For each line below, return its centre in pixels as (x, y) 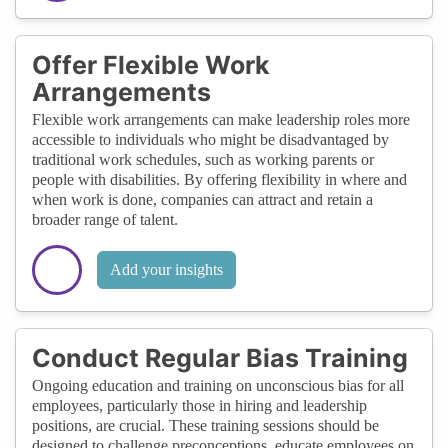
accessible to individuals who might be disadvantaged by (210, 139)
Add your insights (166, 269)
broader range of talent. (105, 219)
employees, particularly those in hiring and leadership (199, 405)
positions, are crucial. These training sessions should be (205, 425)
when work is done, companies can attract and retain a (202, 199)
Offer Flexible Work (151, 64)
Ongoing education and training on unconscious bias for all (218, 385)
